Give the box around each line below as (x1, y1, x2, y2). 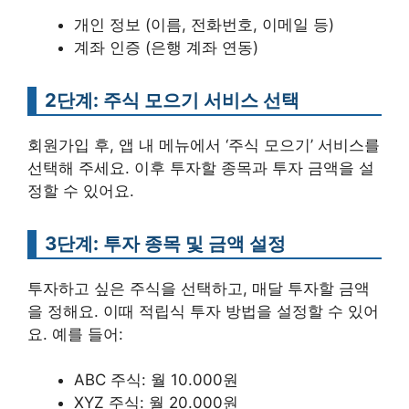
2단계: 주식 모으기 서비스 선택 (45, 88, 299, 111)
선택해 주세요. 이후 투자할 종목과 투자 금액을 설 (27, 158, 374, 177)
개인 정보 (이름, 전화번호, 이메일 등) (74, 15, 334, 34)
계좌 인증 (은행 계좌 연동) (74, 37, 258, 57)
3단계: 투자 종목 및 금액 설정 (45, 231, 286, 255)
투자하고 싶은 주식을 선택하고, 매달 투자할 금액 (27, 278, 370, 298)
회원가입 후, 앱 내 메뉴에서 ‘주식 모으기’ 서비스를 (27, 135, 380, 154)
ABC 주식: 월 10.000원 (74, 371, 238, 389)
